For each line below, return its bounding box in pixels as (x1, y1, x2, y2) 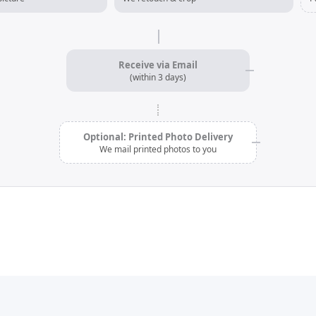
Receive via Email (119, 58, 197, 71)
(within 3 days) (130, 71, 186, 83)
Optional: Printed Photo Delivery (83, 130, 233, 143)
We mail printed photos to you (99, 142, 217, 155)
